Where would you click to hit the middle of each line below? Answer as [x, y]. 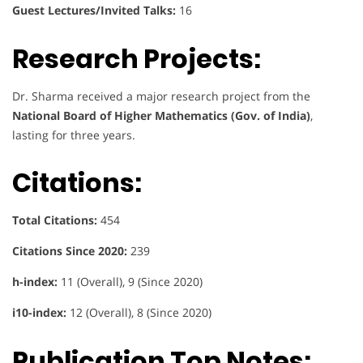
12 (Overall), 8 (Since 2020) [139, 313]
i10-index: [39, 313]
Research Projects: [137, 58]
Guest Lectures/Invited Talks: [94, 11]
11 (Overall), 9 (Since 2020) [130, 282]
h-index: [35, 282]
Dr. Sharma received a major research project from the [161, 96]
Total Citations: [55, 220]
